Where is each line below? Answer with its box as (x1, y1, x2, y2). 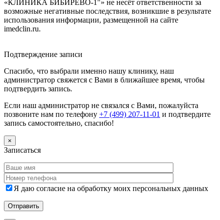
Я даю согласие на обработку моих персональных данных (14, 184, 208, 192)
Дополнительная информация (4, 41, 104, 50)
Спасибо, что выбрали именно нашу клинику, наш (4, 66, 174, 75)
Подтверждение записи (4, 50, 82, 58)
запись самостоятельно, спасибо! (4, 118, 114, 127)
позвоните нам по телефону (4, 110, 99, 118)
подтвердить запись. (4, 84, 72, 93)
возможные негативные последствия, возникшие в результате (4, 6, 211, 15)
